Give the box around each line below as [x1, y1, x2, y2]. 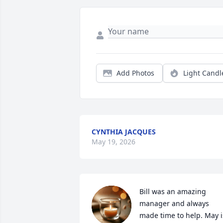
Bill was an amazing [139, 187, 206, 197]
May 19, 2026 [92, 137, 135, 147]
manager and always [139, 199, 209, 209]
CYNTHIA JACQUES [92, 127, 156, 137]
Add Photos [116, 68, 154, 78]
